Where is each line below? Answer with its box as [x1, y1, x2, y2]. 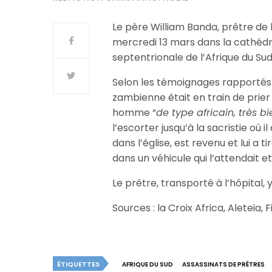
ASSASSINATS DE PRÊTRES [182, 260, 265, 269]
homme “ [112, 106, 157, 120]
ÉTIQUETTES [57, 259, 100, 269]
